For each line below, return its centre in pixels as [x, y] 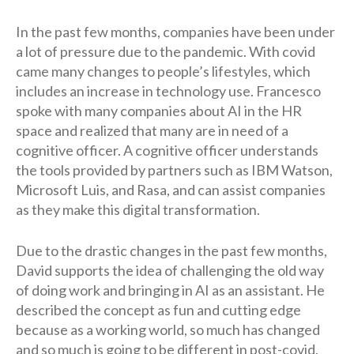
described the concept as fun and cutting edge [158, 309]
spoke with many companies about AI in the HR [159, 110]
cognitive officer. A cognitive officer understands [167, 150]
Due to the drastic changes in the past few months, [171, 250]
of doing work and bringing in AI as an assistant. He [170, 290]
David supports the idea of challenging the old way [170, 270]
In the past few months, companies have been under [175, 31]
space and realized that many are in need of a [152, 130]
